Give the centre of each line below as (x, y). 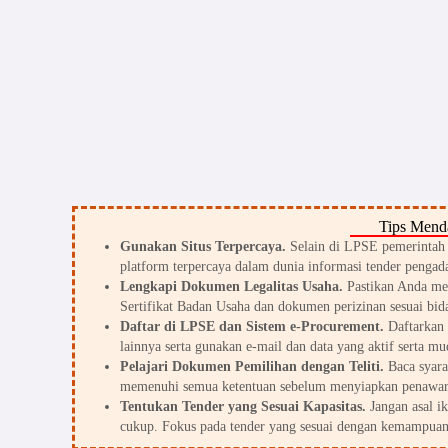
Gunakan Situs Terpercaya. (203, 247)
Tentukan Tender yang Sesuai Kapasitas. (243, 407)
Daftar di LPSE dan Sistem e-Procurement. (252, 327)
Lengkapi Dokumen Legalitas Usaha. (231, 287)
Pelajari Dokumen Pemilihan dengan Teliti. (252, 367)
